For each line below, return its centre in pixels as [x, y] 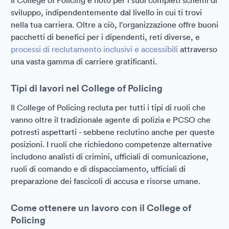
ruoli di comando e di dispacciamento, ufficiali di [98, 169]
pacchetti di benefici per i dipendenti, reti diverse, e [105, 37]
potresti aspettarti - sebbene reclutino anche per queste [113, 132]
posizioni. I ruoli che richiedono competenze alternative [111, 144]
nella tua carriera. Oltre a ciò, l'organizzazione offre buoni [114, 25]
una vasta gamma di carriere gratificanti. [84, 61]
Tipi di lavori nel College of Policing [87, 88]
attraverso [198, 49]
